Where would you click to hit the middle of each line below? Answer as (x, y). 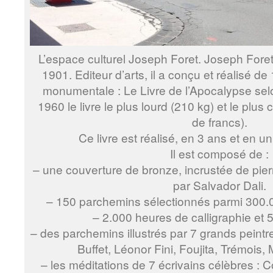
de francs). (219, 122)
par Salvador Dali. (219, 185)
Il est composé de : (219, 154)
